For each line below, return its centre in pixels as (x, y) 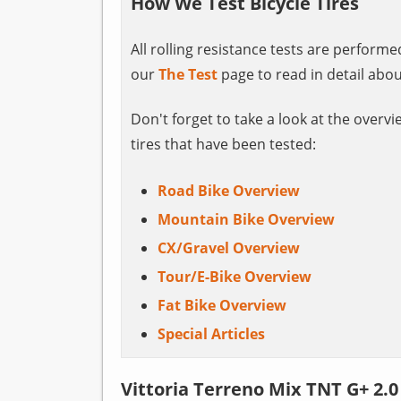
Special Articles (211, 333)
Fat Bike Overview (222, 305)
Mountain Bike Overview (246, 219)
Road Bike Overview (228, 190)
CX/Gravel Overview (228, 247)
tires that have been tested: (223, 144)
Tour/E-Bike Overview (234, 276)
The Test (188, 74)
